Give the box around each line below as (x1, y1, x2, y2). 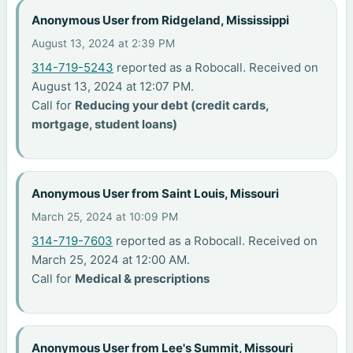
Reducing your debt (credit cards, (75, 98, 269, 113)
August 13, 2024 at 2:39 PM (32, 37, 176, 50)
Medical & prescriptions (75, 271, 210, 287)
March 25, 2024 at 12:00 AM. (32, 252, 191, 268)
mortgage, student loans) (32, 117, 178, 132)
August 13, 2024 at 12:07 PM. (32, 79, 195, 95)
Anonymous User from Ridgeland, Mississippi (32, 12, 290, 28)
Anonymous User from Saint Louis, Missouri (32, 185, 280, 201)
